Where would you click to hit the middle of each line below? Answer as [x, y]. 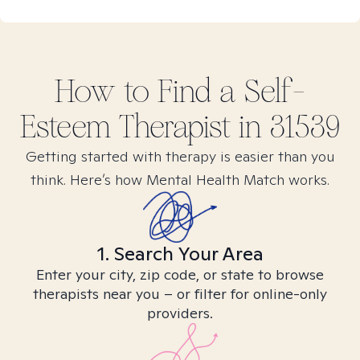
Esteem [65, 127]
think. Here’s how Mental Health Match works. [180, 180]
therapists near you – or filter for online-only [180, 294]
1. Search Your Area [180, 254]
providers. [180, 313]
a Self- [262, 92]
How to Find [137, 92]
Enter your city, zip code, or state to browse [180, 274]
